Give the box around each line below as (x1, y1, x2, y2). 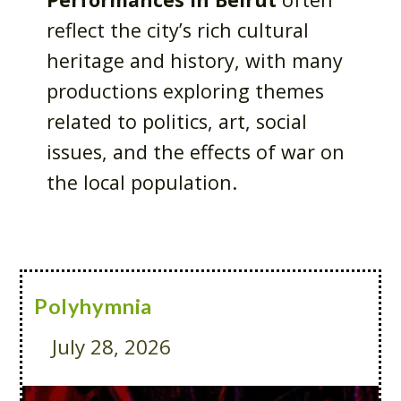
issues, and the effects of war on (47, 139, 346, 165)
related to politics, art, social (47, 108, 308, 134)
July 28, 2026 (51, 333, 171, 361)
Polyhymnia (33, 294, 152, 319)
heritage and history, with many (47, 47, 344, 73)
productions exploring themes (47, 78, 325, 104)
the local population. (47, 169, 238, 195)
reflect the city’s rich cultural (47, 17, 310, 43)
